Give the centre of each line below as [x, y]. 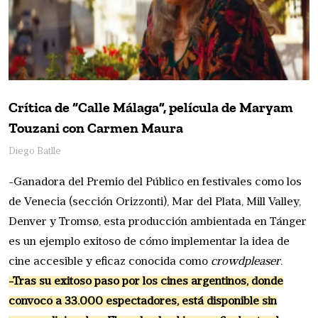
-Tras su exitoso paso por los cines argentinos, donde [146, 281]
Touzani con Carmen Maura [96, 127]
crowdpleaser [246, 262]
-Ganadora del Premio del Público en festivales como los [155, 182]
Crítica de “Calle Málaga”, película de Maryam [151, 107]
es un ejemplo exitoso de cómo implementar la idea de [149, 242]
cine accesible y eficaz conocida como [110, 262]
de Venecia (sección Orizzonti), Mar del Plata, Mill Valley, [155, 202]
